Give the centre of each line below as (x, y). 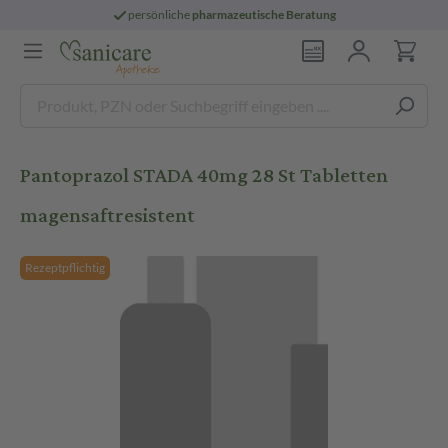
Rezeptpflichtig (65, 267)
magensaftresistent (107, 215)
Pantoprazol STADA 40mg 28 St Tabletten (204, 175)
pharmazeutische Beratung (264, 14)
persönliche (160, 14)
